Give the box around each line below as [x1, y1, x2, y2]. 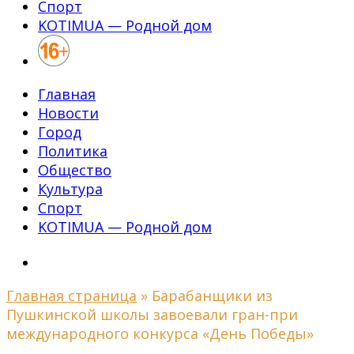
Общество [38, 160, 111, 179]
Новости [38, 104, 99, 122]
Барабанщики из [152, 286, 273, 305]
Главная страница [6, 286, 137, 305]
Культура [38, 179, 103, 198]
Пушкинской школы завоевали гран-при [6, 305, 298, 324]
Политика [38, 141, 107, 160]
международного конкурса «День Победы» [6, 324, 314, 343]
